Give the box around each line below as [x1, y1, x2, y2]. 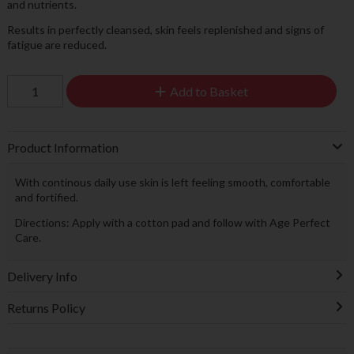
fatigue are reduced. [6, 38, 107, 51]
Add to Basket [169, 83, 248, 99]
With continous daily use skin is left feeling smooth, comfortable [14, 175, 330, 189]
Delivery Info [6, 268, 77, 284]
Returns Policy [6, 299, 85, 315]
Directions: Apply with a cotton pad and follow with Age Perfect [14, 216, 330, 230]
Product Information [6, 139, 119, 155]
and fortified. [14, 190, 81, 204]
